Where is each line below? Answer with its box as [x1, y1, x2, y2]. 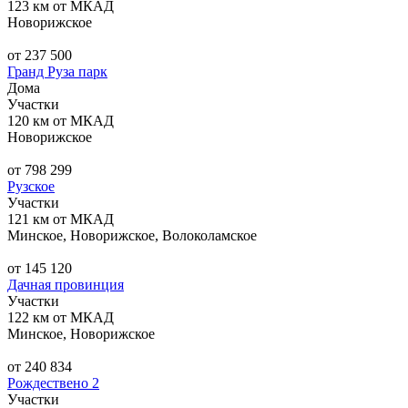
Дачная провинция [7, 276, 124, 292]
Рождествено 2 [7, 374, 99, 391]
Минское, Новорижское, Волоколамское [7, 227, 257, 243]
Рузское [7, 178, 55, 194]
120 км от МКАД [7, 112, 114, 128]
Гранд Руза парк [7, 63, 107, 79]
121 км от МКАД [7, 210, 114, 227]
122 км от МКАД [7, 309, 114, 325]
